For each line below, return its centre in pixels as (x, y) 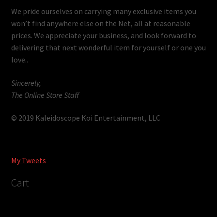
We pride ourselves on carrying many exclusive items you (103, 11)
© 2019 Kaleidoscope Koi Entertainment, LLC (85, 118)
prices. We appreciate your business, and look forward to (103, 36)
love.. (19, 60)
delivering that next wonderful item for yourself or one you (108, 48)
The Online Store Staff (45, 95)
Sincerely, (26, 83)
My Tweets (28, 161)
